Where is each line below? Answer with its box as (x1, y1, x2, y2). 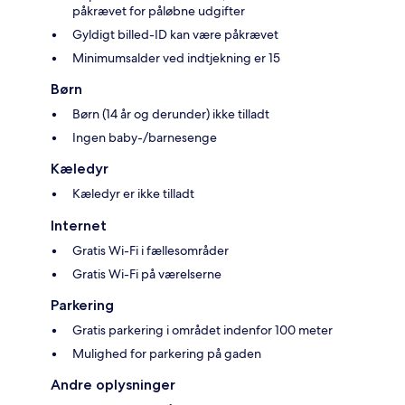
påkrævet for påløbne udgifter (72, 3, 245, 20)
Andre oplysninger (51, 376, 175, 394)
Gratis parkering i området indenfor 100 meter (72, 322, 333, 339)
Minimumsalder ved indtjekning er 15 (72, 50, 280, 67)
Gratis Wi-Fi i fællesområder (72, 242, 229, 259)
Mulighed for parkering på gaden (72, 345, 261, 363)
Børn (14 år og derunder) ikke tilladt (72, 106, 269, 123)
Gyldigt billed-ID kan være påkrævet (72, 26, 278, 43)
